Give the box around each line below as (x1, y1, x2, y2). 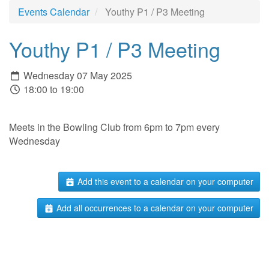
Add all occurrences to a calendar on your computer (54, 202, 253, 214)
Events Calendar (18, 5, 89, 19)
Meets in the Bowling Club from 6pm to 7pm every (9, 119, 220, 134)
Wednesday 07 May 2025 (21, 68, 132, 82)
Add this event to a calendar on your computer (75, 175, 253, 187)
